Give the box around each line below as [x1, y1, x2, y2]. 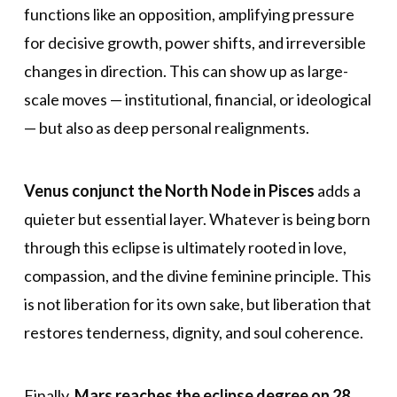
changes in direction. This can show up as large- [23, 61, 348, 82]
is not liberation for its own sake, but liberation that [23, 294, 371, 315]
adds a [314, 181, 361, 201]
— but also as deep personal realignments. [23, 118, 309, 138]
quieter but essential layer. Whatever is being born [23, 209, 370, 230]
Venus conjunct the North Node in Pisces [23, 181, 315, 201]
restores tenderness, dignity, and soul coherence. [23, 323, 363, 343]
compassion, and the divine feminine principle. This [23, 266, 371, 286]
